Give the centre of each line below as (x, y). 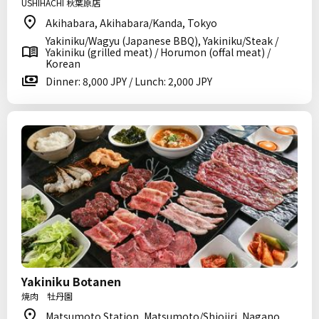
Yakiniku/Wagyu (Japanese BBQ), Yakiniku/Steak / (162, 41)
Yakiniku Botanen (71, 281)
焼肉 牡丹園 (47, 296)
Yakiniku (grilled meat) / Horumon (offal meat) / (158, 52)
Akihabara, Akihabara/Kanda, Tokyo (131, 23)
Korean (63, 63)
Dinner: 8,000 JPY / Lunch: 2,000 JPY (129, 81)
